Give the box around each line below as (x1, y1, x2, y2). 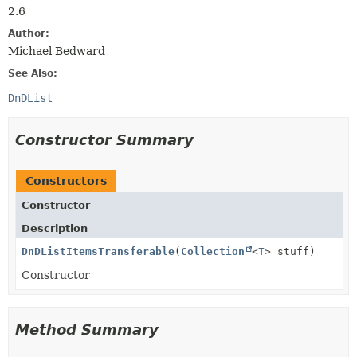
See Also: (8, 68, 57, 79)
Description (22, 222, 88, 234)
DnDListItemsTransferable (22, 245, 175, 257)
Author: (8, 28, 49, 39)
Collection (181, 245, 245, 257)
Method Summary (15, 321, 159, 338)
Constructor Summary (15, 131, 194, 148)
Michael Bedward (8, 45, 105, 57)
